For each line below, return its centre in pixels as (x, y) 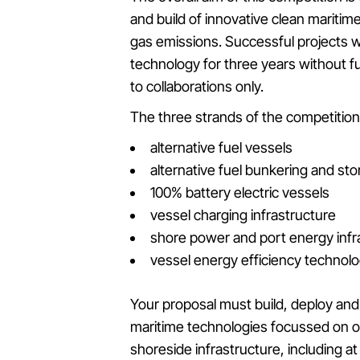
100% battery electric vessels (240, 192)
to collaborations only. (197, 86)
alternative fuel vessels (221, 147)
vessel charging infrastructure (243, 215)
